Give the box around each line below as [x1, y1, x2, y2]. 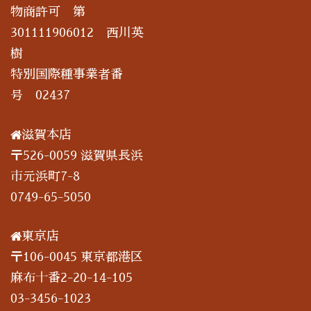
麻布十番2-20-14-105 [10, 271, 133, 285]
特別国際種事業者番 [10, 68, 123, 81]
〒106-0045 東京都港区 [10, 251, 143, 264]
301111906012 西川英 [10, 26, 144, 40]
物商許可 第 [10, 6, 85, 19]
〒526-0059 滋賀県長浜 [10, 149, 143, 162]
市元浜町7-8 [10, 169, 80, 183]
